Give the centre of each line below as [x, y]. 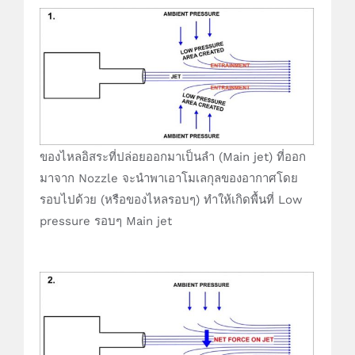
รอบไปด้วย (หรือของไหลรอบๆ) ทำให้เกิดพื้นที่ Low [171, 199]
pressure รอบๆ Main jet [106, 221]
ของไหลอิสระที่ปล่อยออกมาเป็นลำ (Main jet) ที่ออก [173, 157]
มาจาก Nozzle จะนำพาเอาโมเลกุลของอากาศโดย [169, 178]
